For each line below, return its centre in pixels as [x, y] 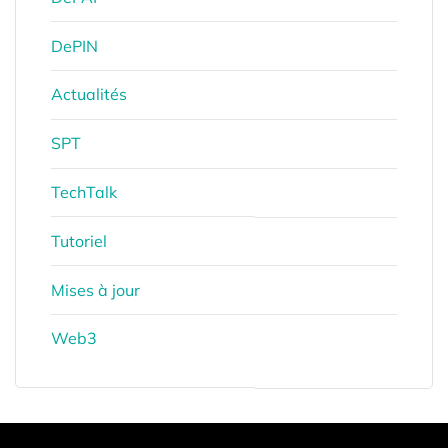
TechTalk [84, 192]
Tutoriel [79, 240]
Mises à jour [95, 289]
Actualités [89, 94]
